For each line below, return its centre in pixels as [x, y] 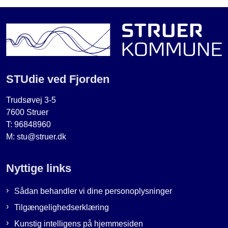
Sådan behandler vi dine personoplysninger [93, 191]
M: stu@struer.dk [36, 137]
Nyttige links [39, 168]
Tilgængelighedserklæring [62, 208]
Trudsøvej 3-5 [31, 100]
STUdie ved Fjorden [58, 79]
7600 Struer [27, 112]
